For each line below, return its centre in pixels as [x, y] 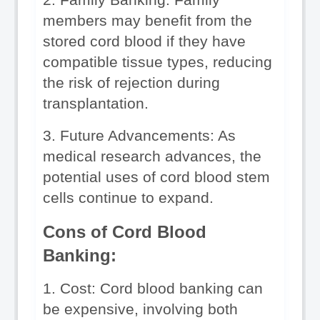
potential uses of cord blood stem [156, 177]
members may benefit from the [147, 20]
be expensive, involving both [140, 309]
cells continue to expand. [128, 197]
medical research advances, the [152, 156]
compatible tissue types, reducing [157, 62]
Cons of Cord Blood [125, 231]
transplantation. [96, 103]
